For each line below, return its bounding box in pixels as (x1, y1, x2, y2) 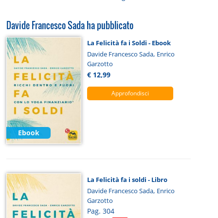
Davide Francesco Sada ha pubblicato (6, 18, 134, 32)
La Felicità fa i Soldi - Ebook (87, 38, 171, 48)
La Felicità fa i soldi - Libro (87, 175, 167, 184)
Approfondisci (111, 89, 149, 98)
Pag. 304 (87, 206, 114, 216)
